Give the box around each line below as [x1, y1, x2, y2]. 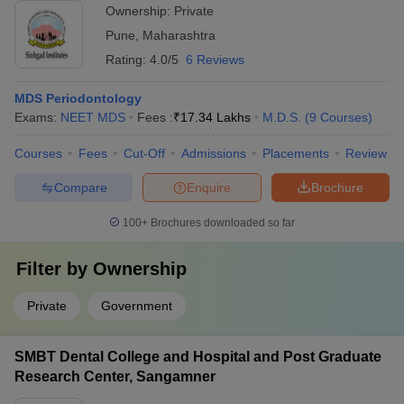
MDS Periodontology [14, 91, 142, 106]
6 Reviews [186, 52, 244, 67]
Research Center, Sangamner [14, 369, 216, 384]
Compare [53, 179, 107, 195]
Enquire [187, 179, 231, 195]
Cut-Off [124, 146, 165, 161]
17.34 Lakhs [180, 110, 251, 124]
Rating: [106, 52, 150, 67]
